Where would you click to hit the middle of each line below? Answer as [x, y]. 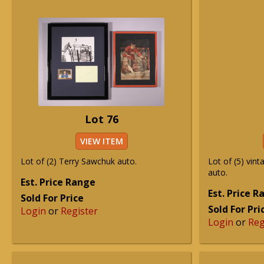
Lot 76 [101, 119]
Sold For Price [52, 198]
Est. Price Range [58, 182]
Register [79, 211]
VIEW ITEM [101, 141]
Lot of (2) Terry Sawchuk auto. [79, 161]
